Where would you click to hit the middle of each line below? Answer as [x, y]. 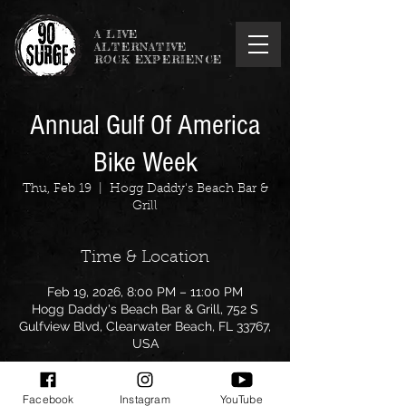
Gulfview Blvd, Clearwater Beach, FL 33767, [145, 326]
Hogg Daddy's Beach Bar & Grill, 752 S [145, 309]
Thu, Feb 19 [57, 189]
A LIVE [116, 34]
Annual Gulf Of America [145, 125]
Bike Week [145, 162]
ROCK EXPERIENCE [158, 59]
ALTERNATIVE [141, 47]
